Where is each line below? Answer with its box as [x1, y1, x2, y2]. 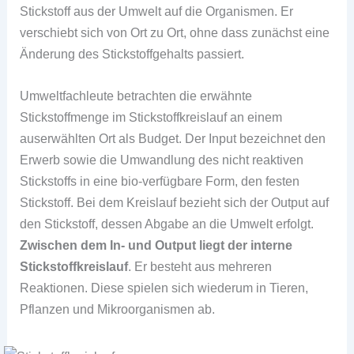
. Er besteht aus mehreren [128, 259, 273, 273]
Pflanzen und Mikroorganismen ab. [20, 302, 216, 316]
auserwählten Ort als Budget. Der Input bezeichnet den [20, 131, 326, 145]
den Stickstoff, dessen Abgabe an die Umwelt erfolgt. [20, 217, 314, 231]
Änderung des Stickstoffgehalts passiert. [20, 46, 245, 61]
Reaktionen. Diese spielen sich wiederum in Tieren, [20, 281, 309, 295]
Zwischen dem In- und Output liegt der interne [20, 238, 293, 252]
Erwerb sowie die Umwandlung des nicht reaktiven [20, 153, 304, 167]
